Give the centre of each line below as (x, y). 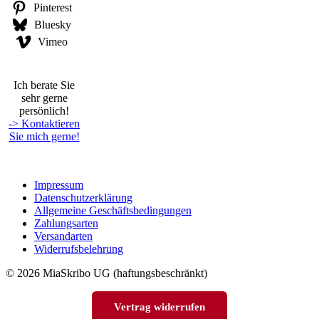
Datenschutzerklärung (83, 197)
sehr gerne (44, 98)
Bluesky (53, 24)
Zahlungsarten (66, 223)
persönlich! (44, 110)
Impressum (59, 184)
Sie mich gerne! (44, 136)
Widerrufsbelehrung (79, 249)
